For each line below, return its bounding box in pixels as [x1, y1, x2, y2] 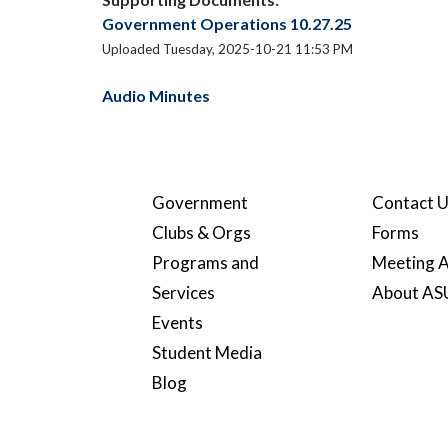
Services [152, 282, 215, 303]
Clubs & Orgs [152, 222, 251, 243]
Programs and [152, 252, 259, 273]
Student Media [152, 342, 262, 363]
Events [152, 312, 203, 333]
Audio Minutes [102, 86, 210, 105]
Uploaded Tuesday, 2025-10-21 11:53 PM [102, 41, 353, 57]
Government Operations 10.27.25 [102, 14, 352, 33]
